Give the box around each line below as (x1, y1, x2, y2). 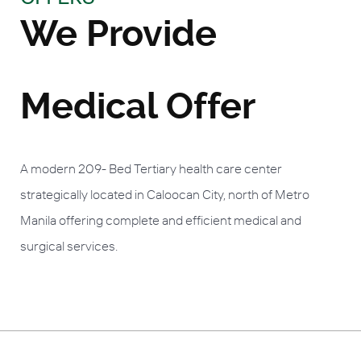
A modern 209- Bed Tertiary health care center (20, 160, 282, 176)
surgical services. (20, 237, 118, 254)
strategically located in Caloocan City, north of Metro (20, 185, 309, 202)
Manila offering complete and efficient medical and (20, 211, 301, 228)
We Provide (20, 11, 217, 55)
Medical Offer (20, 84, 255, 127)
